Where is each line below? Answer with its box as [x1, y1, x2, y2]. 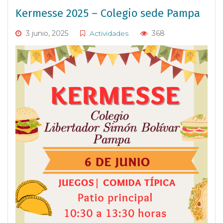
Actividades [90, 29, 128, 38]
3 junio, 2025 [24, 29, 68, 38]
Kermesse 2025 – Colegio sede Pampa [15, 6, 200, 20]
